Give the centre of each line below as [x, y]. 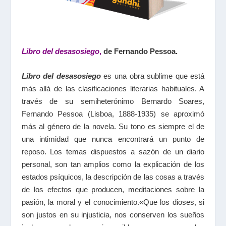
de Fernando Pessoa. [140, 51]
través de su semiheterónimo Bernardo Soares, [113, 101]
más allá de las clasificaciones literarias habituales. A [113, 89]
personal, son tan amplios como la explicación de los [113, 164]
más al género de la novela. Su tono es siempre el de [113, 127]
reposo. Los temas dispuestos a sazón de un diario [113, 152]
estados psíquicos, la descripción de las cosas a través [113, 177]
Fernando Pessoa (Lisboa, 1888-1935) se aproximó [113, 114]
